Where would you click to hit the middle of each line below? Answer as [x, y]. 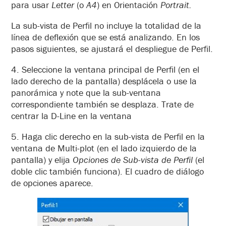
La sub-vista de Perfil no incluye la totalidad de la [106, 26]
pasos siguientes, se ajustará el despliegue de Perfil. [112, 49]
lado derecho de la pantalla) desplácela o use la [104, 81]
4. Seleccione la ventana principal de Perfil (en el [105, 70]
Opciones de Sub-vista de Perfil [133, 160]
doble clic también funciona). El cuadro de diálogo [107, 172]
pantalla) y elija [42, 160]
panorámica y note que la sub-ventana [86, 93]
